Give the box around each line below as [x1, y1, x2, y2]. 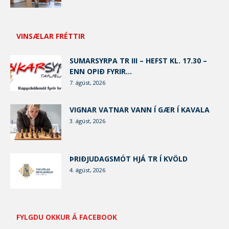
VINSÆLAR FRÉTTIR [16, 31, 85, 41]
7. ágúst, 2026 [70, 79, 105, 87]
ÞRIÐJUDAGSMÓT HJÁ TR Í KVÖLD [70, 154, 188, 164]
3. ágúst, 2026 [70, 117, 105, 125]
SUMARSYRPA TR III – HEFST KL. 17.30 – [70, 56, 207, 66]
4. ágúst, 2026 [70, 166, 105, 174]
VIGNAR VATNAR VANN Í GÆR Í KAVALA [70, 105, 210, 115]
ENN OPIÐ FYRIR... [70, 66, 132, 77]
